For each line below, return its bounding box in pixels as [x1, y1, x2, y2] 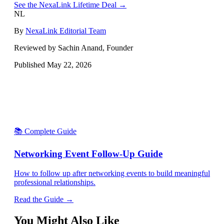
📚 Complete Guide [14, 127, 76, 136]
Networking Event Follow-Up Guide [14, 148, 162, 159]
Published [14, 60, 47, 69]
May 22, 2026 [47, 60, 91, 69]
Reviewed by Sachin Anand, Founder [14, 43, 133, 52]
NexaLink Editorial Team [25, 26, 106, 35]
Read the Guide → [14, 194, 73, 203]
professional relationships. [14, 177, 95, 186]
